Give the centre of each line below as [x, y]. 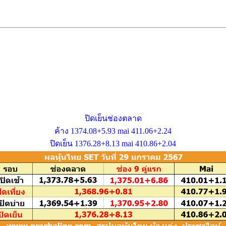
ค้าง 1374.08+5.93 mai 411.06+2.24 [113, 131]
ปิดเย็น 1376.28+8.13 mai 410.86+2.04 [113, 143]
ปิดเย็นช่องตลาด [113, 118]
